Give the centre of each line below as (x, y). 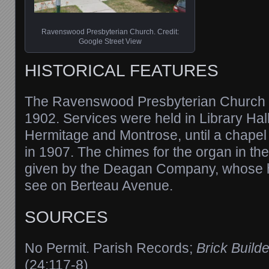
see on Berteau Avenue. (99, 186)
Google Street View (110, 41)
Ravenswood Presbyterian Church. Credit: (110, 32)
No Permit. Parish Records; (110, 248)
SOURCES (66, 217)
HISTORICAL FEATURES (122, 70)
